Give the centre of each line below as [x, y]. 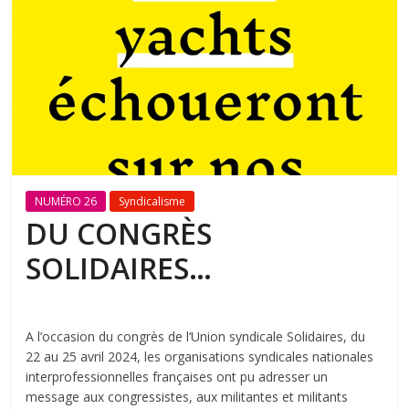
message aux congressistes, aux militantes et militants [187, 396]
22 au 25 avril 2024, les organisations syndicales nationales [200, 356]
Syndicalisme [152, 201]
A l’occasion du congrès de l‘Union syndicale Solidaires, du [196, 336]
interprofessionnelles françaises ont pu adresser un [177, 376]
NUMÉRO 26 [66, 201]
